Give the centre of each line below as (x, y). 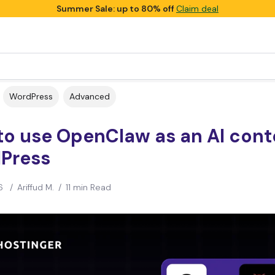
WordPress (31, 96)
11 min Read (88, 187)
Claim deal (197, 9)
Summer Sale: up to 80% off (116, 9)
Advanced (90, 96)
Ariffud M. (35, 187)
